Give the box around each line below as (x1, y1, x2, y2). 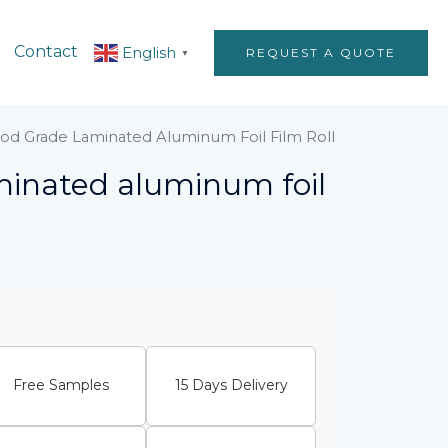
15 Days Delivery (174, 376, 288, 395)
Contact (14, 42, 78, 62)
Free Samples (13, 376, 109, 395)
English (122, 42, 176, 62)
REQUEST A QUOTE (246, 44, 396, 60)
